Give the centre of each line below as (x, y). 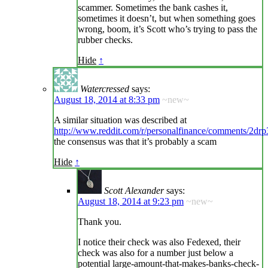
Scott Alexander (134, 191)
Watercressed (105, 89)
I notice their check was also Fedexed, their (159, 242)
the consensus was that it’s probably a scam (135, 142)
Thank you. (100, 222)
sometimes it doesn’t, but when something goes (167, 19)
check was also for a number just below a (156, 253)
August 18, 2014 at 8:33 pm (107, 100)
